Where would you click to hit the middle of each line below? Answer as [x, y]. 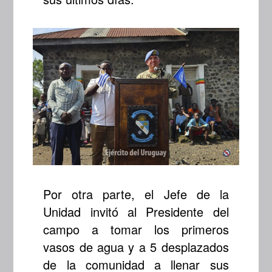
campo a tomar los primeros [136, 229]
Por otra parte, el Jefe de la [136, 194]
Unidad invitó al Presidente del [136, 211]
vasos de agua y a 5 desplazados [136, 246]
